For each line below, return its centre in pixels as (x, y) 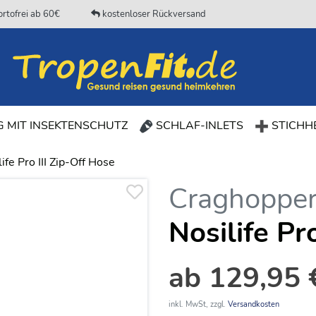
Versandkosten (254, 304)
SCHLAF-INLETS (198, 126)
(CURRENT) (158, 125)
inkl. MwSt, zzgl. (198, 304)
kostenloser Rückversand (153, 14)
